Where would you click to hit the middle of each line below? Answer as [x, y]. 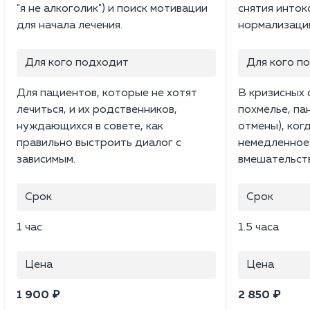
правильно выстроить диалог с [99, 143]
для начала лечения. [70, 25]
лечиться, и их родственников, [97, 110]
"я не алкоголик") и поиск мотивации [112, 9]
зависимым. [46, 159]
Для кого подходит [77, 63]
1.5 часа [258, 227]
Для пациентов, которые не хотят [107, 93]
